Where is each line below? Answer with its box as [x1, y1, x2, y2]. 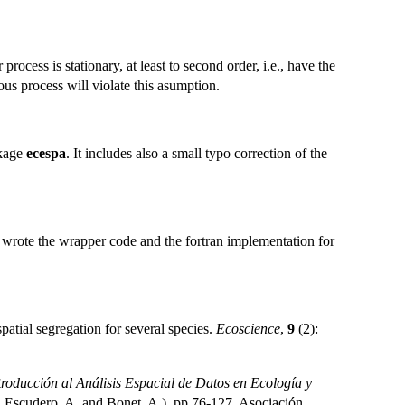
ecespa [26, 145, 66, 161]
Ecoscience [216, 320, 280, 336]
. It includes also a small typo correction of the [66, 145, 327, 161]
